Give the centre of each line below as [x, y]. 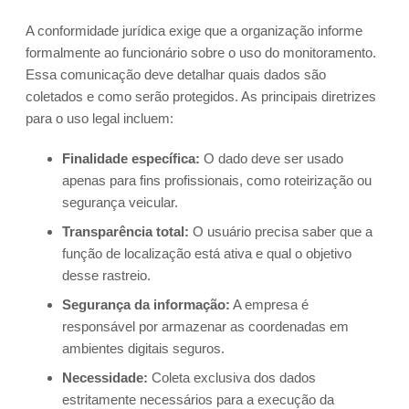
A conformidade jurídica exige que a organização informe [194, 31]
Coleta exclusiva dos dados [232, 378]
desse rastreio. [106, 276]
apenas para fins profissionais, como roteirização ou [217, 181]
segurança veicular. [120, 203]
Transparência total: [126, 232]
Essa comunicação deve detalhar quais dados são [176, 75]
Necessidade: [105, 378]
